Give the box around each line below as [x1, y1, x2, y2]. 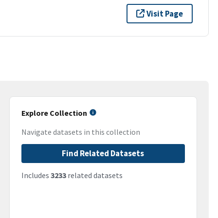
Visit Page [146, 8, 183, 19]
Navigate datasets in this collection [21, 127, 140, 137]
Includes [21, 170, 51, 181]
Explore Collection [21, 108, 87, 118]
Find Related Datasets [62, 148, 145, 159]
